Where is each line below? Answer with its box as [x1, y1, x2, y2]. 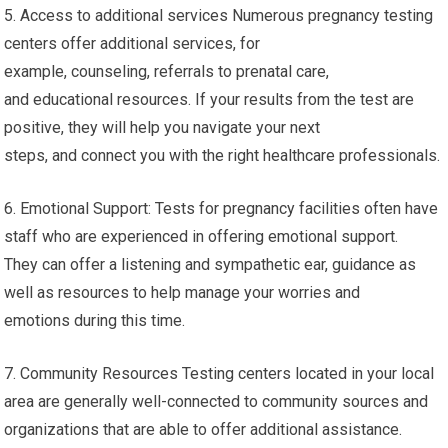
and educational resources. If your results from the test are [4, 90, 415, 109]
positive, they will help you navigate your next [4, 118, 321, 137]
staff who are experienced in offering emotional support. [4, 227, 399, 246]
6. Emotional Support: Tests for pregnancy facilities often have [4, 199, 439, 218]
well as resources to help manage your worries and [4, 283, 361, 302]
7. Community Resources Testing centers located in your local [4, 364, 435, 383]
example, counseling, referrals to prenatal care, [4, 62, 330, 81]
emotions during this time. [4, 311, 186, 330]
